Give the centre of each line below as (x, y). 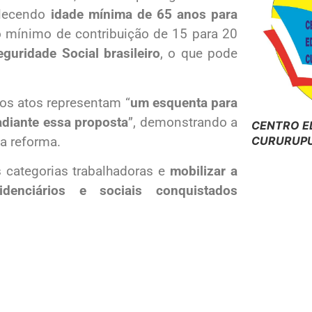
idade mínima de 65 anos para (144, 15)
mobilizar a (204, 171)
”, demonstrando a (183, 122)
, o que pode (199, 54)
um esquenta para (184, 102)
